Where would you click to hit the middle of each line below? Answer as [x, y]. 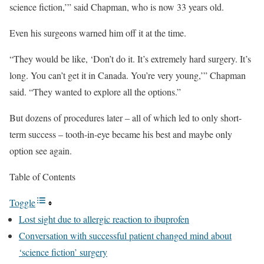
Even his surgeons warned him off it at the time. [98, 33]
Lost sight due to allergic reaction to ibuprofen [104, 219]
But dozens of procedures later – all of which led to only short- [126, 118]
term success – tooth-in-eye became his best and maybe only [121, 134]
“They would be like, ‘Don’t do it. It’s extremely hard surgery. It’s [130, 59]
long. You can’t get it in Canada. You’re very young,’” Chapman [128, 75]
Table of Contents [42, 176]
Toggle [22, 202]
